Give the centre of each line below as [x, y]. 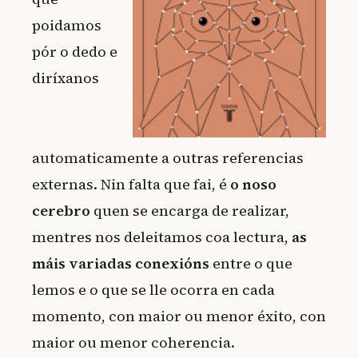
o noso [253, 185]
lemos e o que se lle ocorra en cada [153, 290]
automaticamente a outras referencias [168, 158]
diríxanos [66, 78]
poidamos [67, 26]
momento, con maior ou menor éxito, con [179, 316]
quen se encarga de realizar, [190, 211]
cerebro [61, 211]
